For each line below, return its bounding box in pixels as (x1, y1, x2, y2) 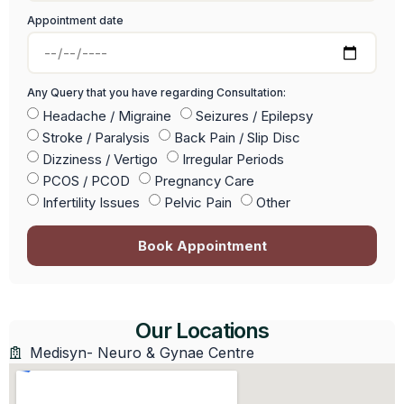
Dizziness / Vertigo (42, 151, 158, 169)
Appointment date (27, 14, 124, 28)
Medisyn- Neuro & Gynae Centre (29, 344, 254, 363)
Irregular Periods (182, 151, 284, 169)
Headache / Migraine (42, 107, 171, 125)
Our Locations (135, 317, 269, 344)
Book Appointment (137, 237, 267, 255)
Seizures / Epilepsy (196, 107, 313, 125)
